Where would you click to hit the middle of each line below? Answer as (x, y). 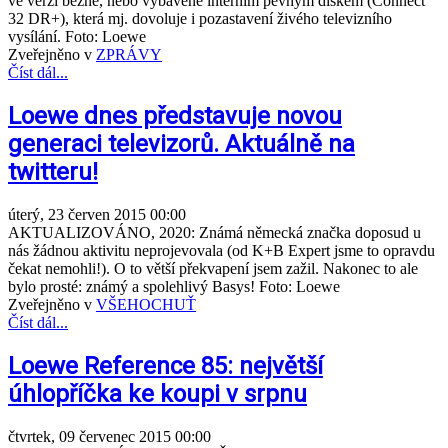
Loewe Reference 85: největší (165, 365)
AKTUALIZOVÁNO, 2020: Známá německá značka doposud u (214, 232)
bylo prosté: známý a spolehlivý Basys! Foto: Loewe (174, 286)
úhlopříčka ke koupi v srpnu (157, 393)
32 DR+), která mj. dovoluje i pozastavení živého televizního (200, 19)
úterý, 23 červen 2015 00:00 (97, 214)
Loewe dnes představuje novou (175, 115)
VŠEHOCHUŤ (146, 304)
